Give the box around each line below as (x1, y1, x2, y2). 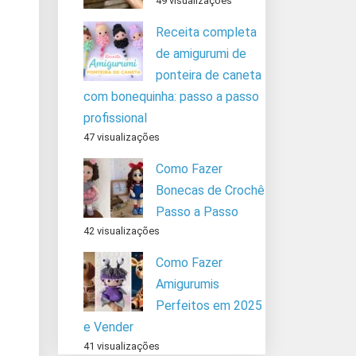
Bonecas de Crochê (156, 182, 265, 198)
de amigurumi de (156, 45, 246, 61)
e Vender (83, 319, 133, 335)
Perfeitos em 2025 (156, 297, 262, 313)
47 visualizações (83, 130, 160, 143)
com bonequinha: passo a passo (83, 88, 259, 104)
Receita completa (156, 24, 257, 40)
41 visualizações (83, 339, 160, 352)
